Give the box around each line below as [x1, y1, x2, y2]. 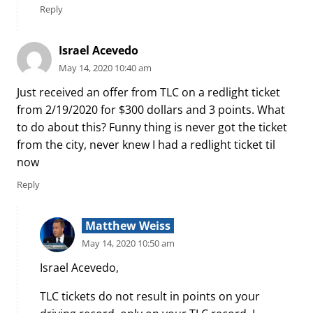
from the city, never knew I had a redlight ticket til [17, 136, 275, 152]
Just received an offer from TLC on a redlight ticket [17, 84, 280, 100]
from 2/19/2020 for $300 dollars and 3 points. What [17, 101, 285, 117]
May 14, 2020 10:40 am [59, 61, 152, 75]
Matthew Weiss [85, 218, 170, 234]
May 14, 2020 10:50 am [82, 237, 175, 250]
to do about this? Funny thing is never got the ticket [17, 119, 287, 135]
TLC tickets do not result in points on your [40, 288, 260, 304]
